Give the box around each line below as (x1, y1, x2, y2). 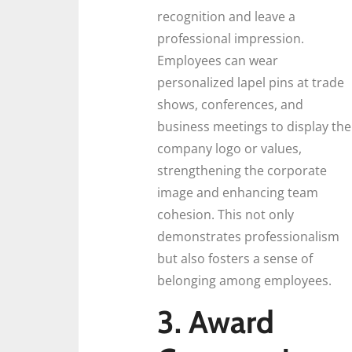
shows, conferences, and (157, 96, 303, 114)
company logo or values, (157, 140, 302, 158)
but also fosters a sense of (157, 250, 313, 268)
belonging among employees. (157, 272, 332, 290)
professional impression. (157, 30, 304, 48)
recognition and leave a (157, 8, 295, 26)
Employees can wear (157, 52, 278, 70)
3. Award (157, 302, 274, 341)
